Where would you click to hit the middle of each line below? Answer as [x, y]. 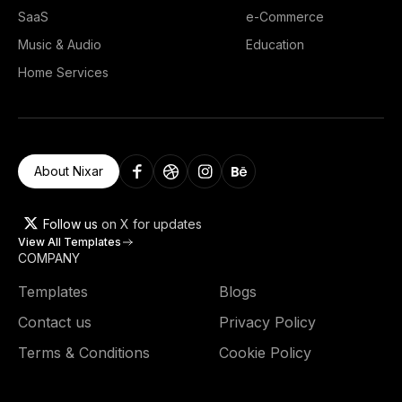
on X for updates [150, 223]
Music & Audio [60, 45]
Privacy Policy [267, 323]
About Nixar [69, 171]
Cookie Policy [265, 353]
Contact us [55, 323]
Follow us [70, 223]
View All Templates [70, 242]
